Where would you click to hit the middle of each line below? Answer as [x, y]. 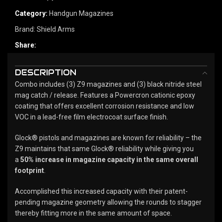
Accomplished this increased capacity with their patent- [101, 191]
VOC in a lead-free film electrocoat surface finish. [92, 117]
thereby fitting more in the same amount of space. [93, 213]
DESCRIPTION [46, 72]
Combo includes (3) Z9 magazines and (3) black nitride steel [108, 84]
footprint [29, 170]
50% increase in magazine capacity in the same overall [109, 159]
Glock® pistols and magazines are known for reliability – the [108, 138]
